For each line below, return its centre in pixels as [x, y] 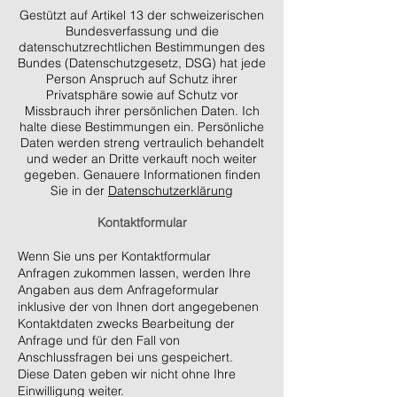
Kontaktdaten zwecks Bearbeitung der [126, 323]
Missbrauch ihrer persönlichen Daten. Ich [142, 111]
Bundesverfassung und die [142, 31]
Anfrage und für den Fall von [99, 340]
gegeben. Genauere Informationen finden [142, 175]
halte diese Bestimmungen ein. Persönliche [142, 127]
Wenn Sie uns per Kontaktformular [114, 256]
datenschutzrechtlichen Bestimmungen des [142, 47]
